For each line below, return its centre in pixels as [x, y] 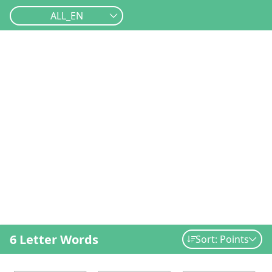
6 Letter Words [54, 239]
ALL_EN [66, 16]
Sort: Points [222, 239]
